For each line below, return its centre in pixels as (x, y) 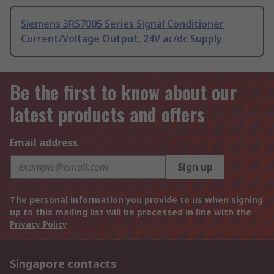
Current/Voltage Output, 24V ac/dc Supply (121, 38)
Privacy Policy (39, 224)
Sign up (195, 167)
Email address (44, 143)
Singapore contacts (63, 264)
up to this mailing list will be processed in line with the (131, 212)
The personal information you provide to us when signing (136, 200)
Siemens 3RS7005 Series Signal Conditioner (122, 24)
